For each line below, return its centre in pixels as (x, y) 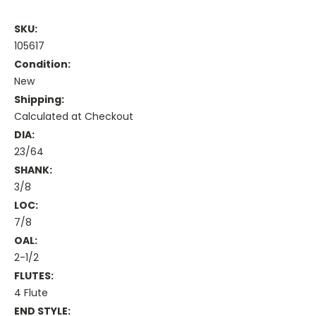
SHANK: (33, 170)
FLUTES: (34, 276)
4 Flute (31, 293)
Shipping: (39, 100)
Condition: (42, 65)
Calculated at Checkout (74, 117)
